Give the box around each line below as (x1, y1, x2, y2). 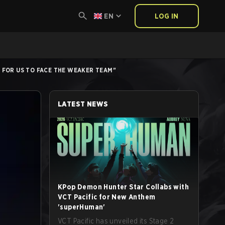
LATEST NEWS (58, 100, 108, 108)
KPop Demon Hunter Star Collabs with (58, 183, 189, 191)
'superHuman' (58, 203, 105, 211)
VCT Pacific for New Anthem (58, 193, 156, 201)
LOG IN (155, 12, 179, 20)
